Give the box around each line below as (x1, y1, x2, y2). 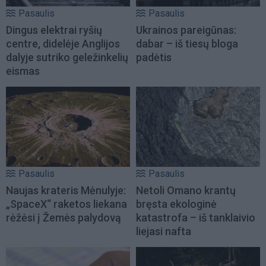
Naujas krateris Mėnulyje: (6, 183, 126, 197)
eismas (6, 65, 40, 78)
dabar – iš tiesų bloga (136, 37, 238, 50)
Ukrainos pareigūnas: (136, 24, 236, 37)
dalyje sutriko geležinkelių (6, 51, 128, 64)
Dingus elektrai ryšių (6, 24, 102, 37)
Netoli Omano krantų (136, 183, 236, 197)
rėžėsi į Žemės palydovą (6, 211, 121, 224)
